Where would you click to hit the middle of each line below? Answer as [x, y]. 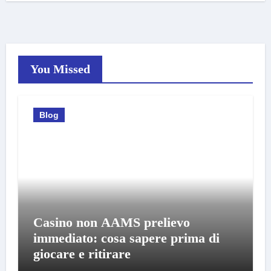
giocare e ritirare [82, 254]
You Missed [60, 69]
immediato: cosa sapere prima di [126, 238]
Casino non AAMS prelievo [111, 222]
